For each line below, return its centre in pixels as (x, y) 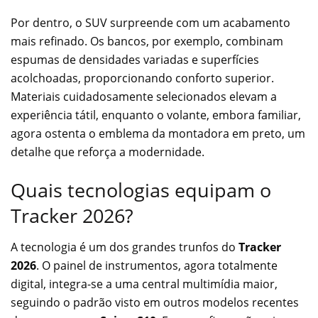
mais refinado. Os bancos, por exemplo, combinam (147, 41)
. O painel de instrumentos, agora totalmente (157, 266)
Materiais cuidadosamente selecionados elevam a (144, 96)
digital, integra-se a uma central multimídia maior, (144, 284)
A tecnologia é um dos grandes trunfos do (125, 247)
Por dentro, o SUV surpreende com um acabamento (150, 22)
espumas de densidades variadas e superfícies (135, 59)
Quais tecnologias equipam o (141, 190)
